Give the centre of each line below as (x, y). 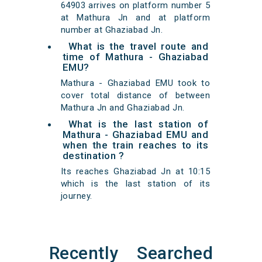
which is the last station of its (135, 184)
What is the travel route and (138, 46)
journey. (76, 196)
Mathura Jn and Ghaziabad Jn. (123, 108)
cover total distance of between (135, 96)
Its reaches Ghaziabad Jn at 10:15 (135, 172)
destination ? (93, 156)
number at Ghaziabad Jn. (112, 30)
